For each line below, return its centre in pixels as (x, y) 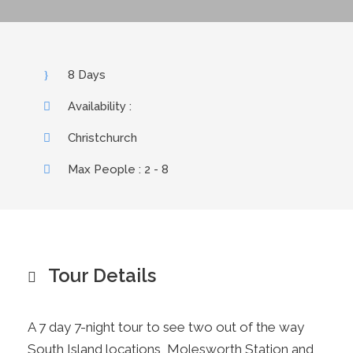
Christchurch (102, 137)
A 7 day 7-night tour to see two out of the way (166, 327)
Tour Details (102, 275)
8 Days (87, 74)
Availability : (100, 106)
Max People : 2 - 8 (118, 169)
